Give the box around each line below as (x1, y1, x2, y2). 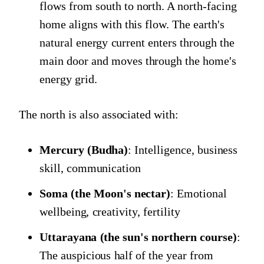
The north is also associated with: (19, 107, 179, 121)
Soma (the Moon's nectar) (39, 186, 171, 200)
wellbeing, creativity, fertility (39, 204, 180, 218)
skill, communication (39, 161, 141, 174)
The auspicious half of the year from (39, 248, 214, 262)
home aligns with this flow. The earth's (39, 17, 225, 31)
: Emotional (170, 186, 227, 200)
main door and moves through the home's (39, 54, 236, 67)
